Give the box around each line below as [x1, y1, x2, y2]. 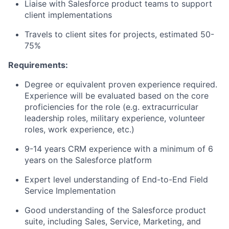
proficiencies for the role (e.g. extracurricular [25, 101, 198, 112]
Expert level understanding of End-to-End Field [25, 174, 208, 185]
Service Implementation [25, 185, 116, 196]
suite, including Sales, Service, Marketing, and [25, 216, 201, 226]
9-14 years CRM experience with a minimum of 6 [25, 143, 213, 154]
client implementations [25, 9, 112, 20]
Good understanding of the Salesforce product [25, 204, 206, 215]
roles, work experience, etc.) [25, 124, 134, 134]
